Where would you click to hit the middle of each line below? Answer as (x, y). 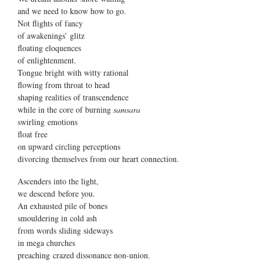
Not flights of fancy (50, 23)
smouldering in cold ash (57, 218)
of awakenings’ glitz (51, 36)
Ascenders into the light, (58, 181)
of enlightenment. (47, 60)
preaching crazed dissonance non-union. (84, 255)
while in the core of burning (65, 110)
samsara (127, 110)
